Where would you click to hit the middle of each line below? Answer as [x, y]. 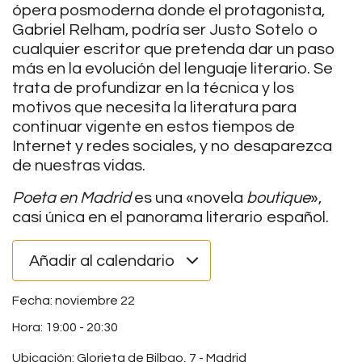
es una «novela [189, 198]
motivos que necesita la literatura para [154, 107]
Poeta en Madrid [72, 198]
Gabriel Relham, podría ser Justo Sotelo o [165, 30]
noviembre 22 [95, 301]
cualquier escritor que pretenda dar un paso [174, 49]
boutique [278, 198]
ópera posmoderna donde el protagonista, [168, 11]
